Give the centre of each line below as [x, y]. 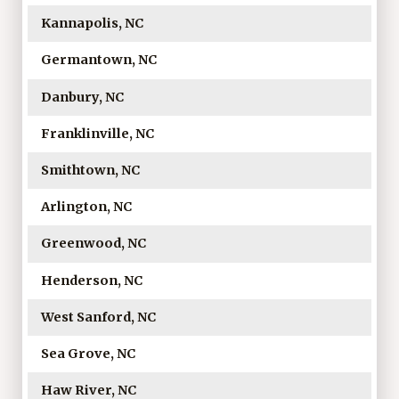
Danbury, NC [82, 97]
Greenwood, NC [93, 244]
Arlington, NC [86, 207]
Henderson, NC [91, 280]
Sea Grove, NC [88, 354]
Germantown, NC [98, 60]
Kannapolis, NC [92, 24]
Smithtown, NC [90, 171]
